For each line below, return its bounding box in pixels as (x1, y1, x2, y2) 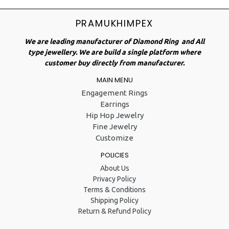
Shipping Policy (90, 196, 139, 204)
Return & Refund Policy (78, 207, 151, 215)
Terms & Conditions (83, 185, 146, 194)
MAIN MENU (96, 75, 133, 85)
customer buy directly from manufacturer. (44, 58, 185, 67)
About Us (100, 164, 129, 172)
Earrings (100, 100, 129, 109)
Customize (96, 133, 133, 143)
